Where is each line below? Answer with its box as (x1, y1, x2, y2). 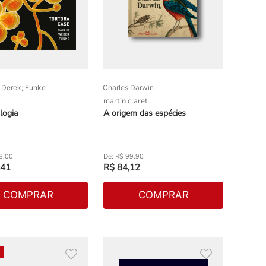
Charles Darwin (103, 83, 154, 92)
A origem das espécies (103, 107, 186, 119)
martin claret (103, 95, 148, 106)
